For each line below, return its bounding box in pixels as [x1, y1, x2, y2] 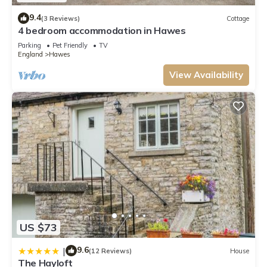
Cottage [226, 14, 249, 23]
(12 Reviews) [89, 246, 132, 255]
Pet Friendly [52, 41, 88, 50]
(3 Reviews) [41, 14, 80, 23]
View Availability [169, 69, 243, 81]
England [18, 50, 43, 59]
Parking [18, 41, 41, 50]
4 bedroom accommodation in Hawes [18, 24, 186, 37]
